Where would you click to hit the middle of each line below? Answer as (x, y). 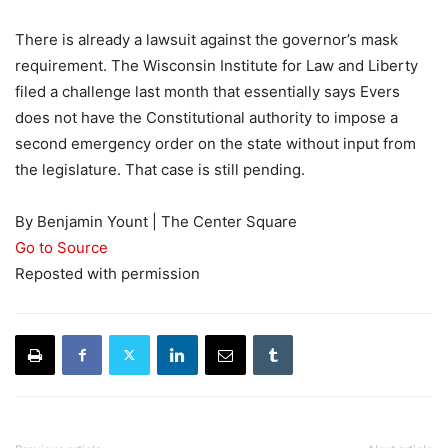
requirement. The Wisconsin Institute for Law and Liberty (216, 65)
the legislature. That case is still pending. (160, 169)
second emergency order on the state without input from (215, 143)
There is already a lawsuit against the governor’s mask (206, 39)
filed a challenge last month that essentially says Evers (207, 91)
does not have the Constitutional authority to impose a (206, 117)
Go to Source (61, 247)
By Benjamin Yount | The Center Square (156, 221)
